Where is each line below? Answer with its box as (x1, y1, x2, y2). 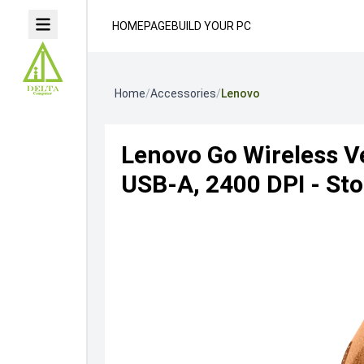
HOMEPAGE (112, 19, 172, 32)
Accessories (149, 87, 216, 100)
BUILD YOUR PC (171, 19, 252, 32)
